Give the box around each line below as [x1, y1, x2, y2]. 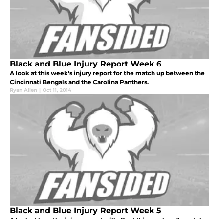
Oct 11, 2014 [43, 87, 71, 93]
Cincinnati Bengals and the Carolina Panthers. [10, 78, 149, 86]
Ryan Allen [10, 87, 37, 93]
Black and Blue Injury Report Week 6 [10, 59, 161, 68]
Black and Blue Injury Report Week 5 [10, 205, 161, 215]
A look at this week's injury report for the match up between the [10, 69, 205, 77]
